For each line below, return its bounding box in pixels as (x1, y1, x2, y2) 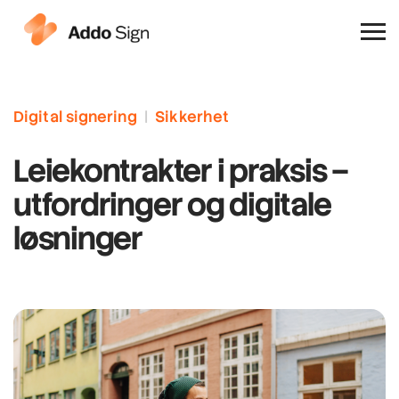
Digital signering (13, 106, 137, 126)
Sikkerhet (155, 106, 230, 126)
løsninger (13, 217, 142, 259)
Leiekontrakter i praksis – (13, 150, 349, 191)
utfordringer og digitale (13, 183, 331, 225)
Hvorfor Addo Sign (20, 23, 144, 42)
